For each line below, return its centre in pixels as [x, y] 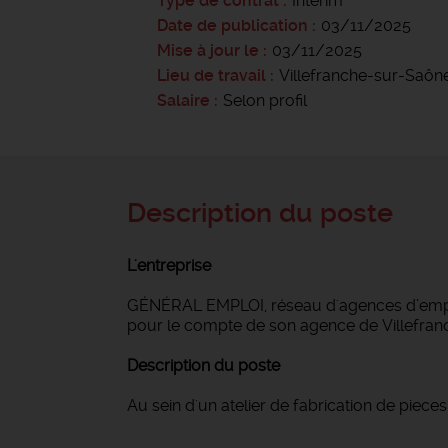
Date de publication [234, 25]
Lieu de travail [211, 75]
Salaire [183, 100]
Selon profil [265, 100]
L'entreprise [169, 265]
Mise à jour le [208, 50]
